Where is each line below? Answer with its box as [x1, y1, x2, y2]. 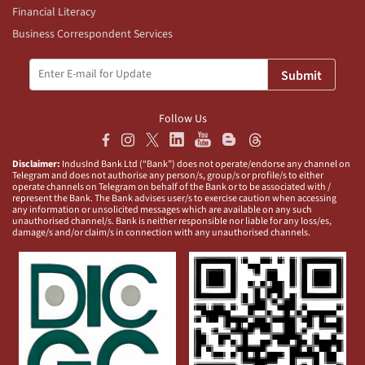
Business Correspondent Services [12, 26, 173, 43]
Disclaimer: [12, 156, 60, 171]
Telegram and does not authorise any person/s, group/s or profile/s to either [12, 168, 323, 182]
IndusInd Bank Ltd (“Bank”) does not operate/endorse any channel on [60, 156, 350, 171]
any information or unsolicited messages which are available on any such [12, 202, 312, 217]
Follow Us [158, 110, 207, 127]
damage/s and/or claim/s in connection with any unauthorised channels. [12, 225, 310, 240]
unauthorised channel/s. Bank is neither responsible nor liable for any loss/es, [12, 213, 332, 228]
